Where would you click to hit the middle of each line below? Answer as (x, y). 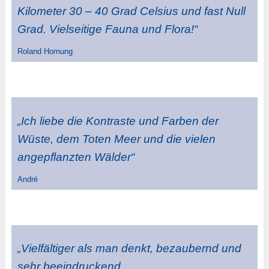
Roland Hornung (45, 52)
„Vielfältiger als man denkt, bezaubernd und (129, 249)
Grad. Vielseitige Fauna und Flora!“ (107, 29)
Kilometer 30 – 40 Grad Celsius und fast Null (131, 11)
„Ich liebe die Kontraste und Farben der (118, 121)
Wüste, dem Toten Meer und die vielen (116, 139)
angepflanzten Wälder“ (76, 157)
